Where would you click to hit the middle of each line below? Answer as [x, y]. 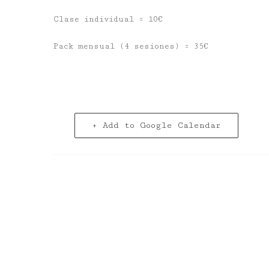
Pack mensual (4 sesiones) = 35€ [131, 46]
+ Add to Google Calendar [156, 125]
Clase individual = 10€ [108, 19]
